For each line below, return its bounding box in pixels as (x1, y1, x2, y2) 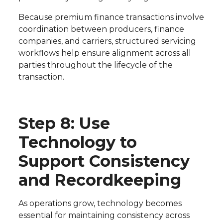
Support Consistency (18, 151, 190, 171)
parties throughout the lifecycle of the (18, 60, 173, 70)
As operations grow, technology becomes (18, 199, 182, 209)
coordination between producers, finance (18, 24, 184, 34)
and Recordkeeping (18, 170, 181, 190)
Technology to (18, 132, 137, 152)
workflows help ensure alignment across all (18, 48, 191, 58)
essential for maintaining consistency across (18, 211, 190, 221)
